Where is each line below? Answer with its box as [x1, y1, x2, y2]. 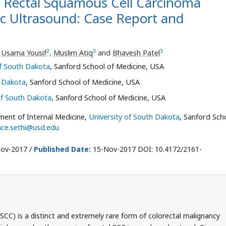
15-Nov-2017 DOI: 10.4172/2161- [91, 144, 202, 154]
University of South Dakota [89, 112, 180, 122]
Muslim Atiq [53, 48, 93, 58]
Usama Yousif [1, 48, 46, 58]
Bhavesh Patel [112, 48, 160, 58]
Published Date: [34, 144, 91, 154]
